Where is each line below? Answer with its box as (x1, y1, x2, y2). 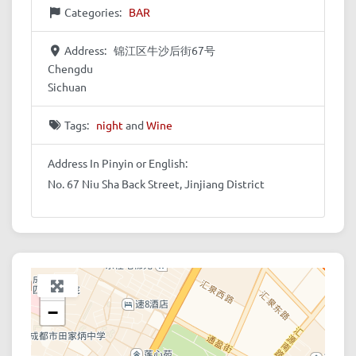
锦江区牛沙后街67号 (113, 42, 215, 57)
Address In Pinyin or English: (48, 155, 188, 170)
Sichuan (48, 79, 87, 94)
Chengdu (48, 60, 93, 75)
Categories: (64, 4, 124, 19)
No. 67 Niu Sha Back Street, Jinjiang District (48, 176, 265, 191)
